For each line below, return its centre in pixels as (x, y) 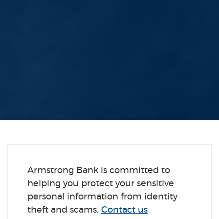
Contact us (124, 210)
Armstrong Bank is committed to (99, 171)
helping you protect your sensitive (101, 184)
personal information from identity (102, 197)
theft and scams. (64, 210)
